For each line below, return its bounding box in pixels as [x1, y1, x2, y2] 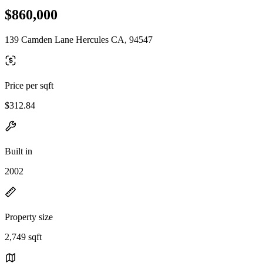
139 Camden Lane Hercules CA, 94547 [5, 34, 153, 45]
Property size [5, 211, 53, 222]
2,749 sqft [5, 231, 42, 242]
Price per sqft [5, 80, 53, 90]
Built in [5, 146, 32, 156]
